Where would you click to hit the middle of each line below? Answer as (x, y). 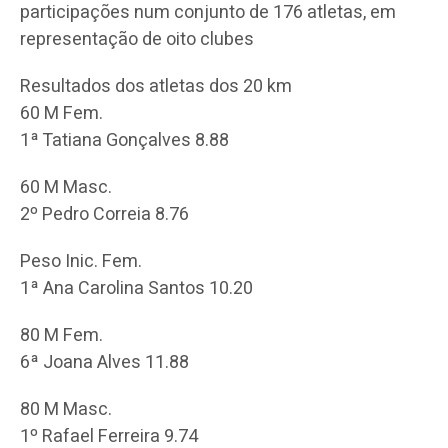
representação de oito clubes (137, 39)
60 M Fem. (61, 113)
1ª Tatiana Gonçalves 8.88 (124, 140)
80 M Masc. (66, 409)
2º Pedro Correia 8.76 (104, 214)
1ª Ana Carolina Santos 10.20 (136, 288)
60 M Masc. (66, 187)
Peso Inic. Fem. (81, 261)
